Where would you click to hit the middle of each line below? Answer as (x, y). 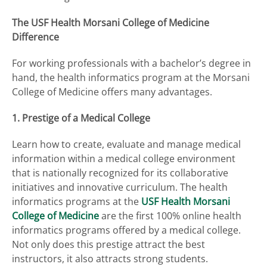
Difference (35, 37)
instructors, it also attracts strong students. (110, 258)
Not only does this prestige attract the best (108, 244)
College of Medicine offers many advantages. (112, 91)
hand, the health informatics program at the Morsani (131, 77)
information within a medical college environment (124, 158)
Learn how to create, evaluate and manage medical (126, 144)
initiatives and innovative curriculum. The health (120, 187)
